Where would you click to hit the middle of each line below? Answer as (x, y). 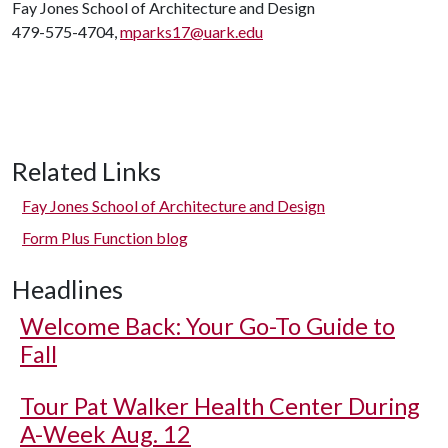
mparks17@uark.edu (191, 31)
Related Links (86, 171)
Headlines (67, 289)
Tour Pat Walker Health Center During (220, 406)
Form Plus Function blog (105, 237)
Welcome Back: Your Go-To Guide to (207, 326)
